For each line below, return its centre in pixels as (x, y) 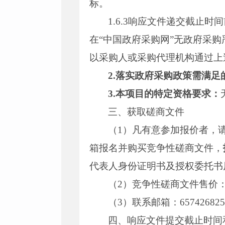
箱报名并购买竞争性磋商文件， (156, 148)
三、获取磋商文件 (146, 112)
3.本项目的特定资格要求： (164, 94)
